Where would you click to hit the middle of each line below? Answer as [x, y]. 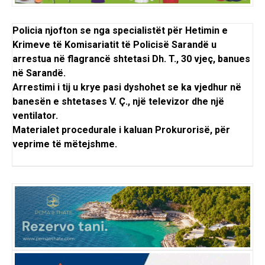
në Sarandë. [39, 73]
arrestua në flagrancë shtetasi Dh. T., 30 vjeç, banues [131, 59]
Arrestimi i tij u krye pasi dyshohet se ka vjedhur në [127, 88]
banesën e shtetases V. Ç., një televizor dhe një [118, 102]
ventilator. [35, 116]
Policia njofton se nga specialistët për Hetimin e [120, 31]
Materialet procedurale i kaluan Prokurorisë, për [121, 130]
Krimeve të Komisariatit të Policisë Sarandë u [114, 45]
